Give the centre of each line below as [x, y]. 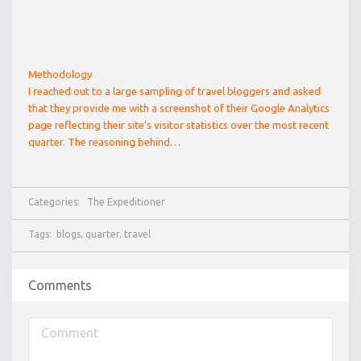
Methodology [60, 75]
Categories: [58, 202]
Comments [60, 286]
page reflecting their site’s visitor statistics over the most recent [178, 125]
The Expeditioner [126, 202]
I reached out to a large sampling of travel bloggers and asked [174, 91]
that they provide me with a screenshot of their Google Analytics [179, 108]
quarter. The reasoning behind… [104, 142]
